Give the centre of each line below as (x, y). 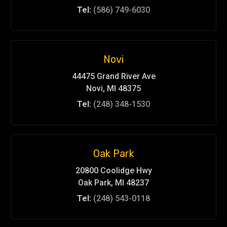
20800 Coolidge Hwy (113, 171)
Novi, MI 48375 (113, 88)
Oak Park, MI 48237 (113, 183)
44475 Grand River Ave (113, 76)
